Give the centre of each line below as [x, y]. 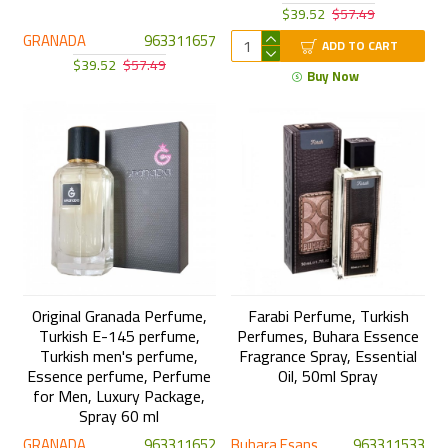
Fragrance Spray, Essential [328, 356]
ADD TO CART [360, 46]
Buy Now [333, 76]
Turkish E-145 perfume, [119, 336]
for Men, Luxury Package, [119, 396]
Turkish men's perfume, [119, 356]
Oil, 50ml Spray [328, 376]
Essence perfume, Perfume [119, 376]
